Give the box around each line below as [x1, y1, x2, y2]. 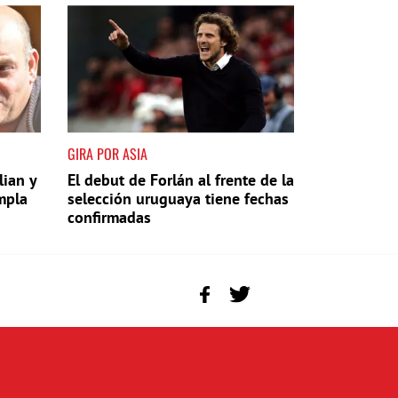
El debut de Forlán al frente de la [68, 169, 294, 190]
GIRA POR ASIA [68, 142, 147, 164]
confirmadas [68, 206, 151, 227]
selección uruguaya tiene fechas [68, 187, 289, 209]
